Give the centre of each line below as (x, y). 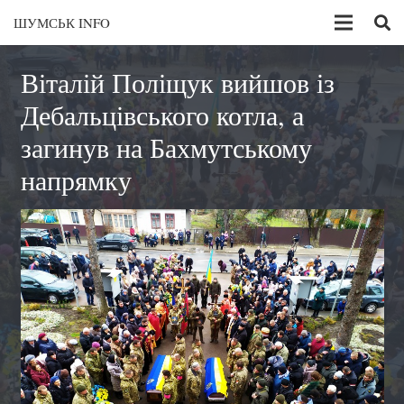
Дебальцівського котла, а (162, 114)
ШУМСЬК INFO (62, 23)
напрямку (76, 179)
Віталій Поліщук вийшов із (177, 82)
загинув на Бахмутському (166, 147)
